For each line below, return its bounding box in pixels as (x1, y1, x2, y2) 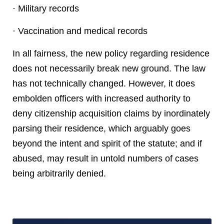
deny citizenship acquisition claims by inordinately (12, 108, 210, 118)
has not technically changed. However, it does (12, 78, 195, 88)
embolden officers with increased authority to (12, 93, 190, 103)
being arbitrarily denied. (12, 168, 106, 178)
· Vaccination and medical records (12, 26, 147, 36)
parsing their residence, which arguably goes (12, 123, 190, 133)
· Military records (12, 3, 79, 13)
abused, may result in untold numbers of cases (12, 153, 198, 163)
